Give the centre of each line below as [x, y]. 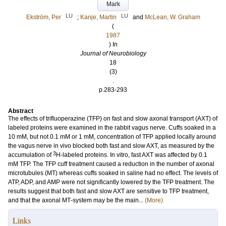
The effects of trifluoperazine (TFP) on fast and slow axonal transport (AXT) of [113, 119]
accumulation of [31, 155]
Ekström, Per [43, 17]
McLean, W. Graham [172, 17]
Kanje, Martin [98, 17]
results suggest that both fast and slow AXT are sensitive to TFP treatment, [108, 191]
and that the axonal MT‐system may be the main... [76, 200]
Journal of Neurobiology [113, 53]
